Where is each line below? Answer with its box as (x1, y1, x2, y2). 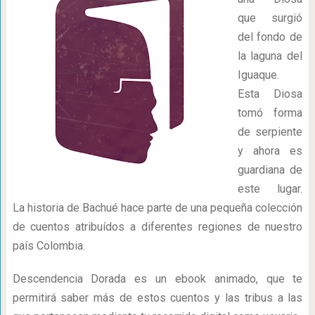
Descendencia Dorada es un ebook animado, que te (12, 272, 303, 285)
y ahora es (237, 144, 303, 157)
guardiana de (237, 163, 303, 176)
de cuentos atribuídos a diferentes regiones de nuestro (12, 220, 303, 233)
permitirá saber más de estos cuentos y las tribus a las (12, 291, 303, 304)
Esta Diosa (237, 87, 303, 101)
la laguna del (237, 49, 303, 63)
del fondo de (237, 30, 303, 44)
